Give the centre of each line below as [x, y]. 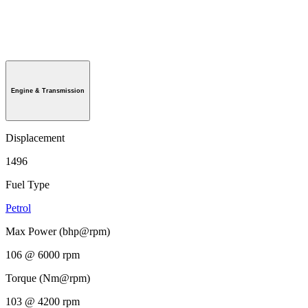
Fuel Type [27, 184]
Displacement [35, 137]
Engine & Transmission [48, 90]
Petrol [18, 208]
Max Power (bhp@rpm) [58, 231]
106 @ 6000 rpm [43, 254]
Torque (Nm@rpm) [48, 278]
